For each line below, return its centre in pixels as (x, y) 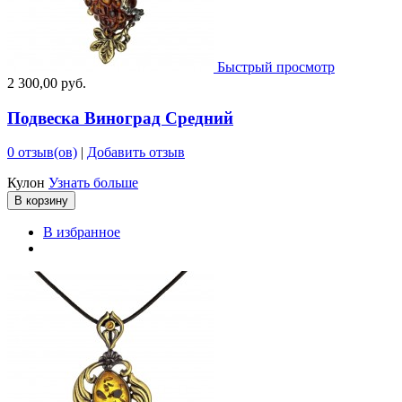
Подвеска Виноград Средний (120, 118)
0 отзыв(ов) (42, 153)
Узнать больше (93, 183)
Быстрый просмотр (276, 66)
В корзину (41, 201)
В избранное (82, 232)
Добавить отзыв (136, 153)
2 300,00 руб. (47, 83)
